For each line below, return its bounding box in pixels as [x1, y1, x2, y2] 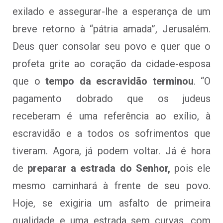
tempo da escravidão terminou [40, 75, 194, 87]
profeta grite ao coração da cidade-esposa [12, 57, 211, 70]
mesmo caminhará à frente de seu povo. [12, 179, 211, 192]
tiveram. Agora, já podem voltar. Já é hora [12, 144, 211, 157]
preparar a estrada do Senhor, [27, 162, 170, 174]
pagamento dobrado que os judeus [12, 92, 211, 105]
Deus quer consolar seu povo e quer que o [12, 40, 211, 52]
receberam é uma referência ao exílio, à [12, 110, 211, 122]
